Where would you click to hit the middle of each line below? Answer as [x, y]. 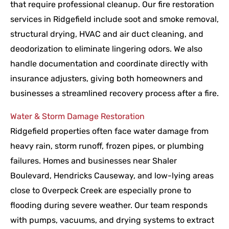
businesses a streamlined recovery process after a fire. [114, 94]
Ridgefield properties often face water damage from [109, 131]
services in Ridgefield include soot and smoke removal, [114, 19]
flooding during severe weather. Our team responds [109, 205]
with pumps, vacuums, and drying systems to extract [112, 220]
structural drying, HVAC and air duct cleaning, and [107, 34]
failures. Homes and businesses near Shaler [94, 161]
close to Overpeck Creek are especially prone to [101, 191]
